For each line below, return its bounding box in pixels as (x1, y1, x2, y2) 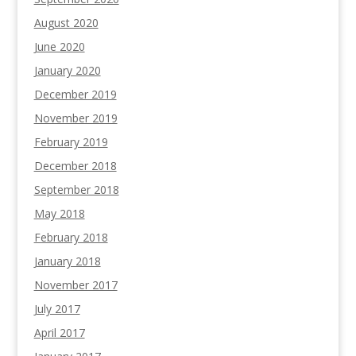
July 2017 (33, 301, 80, 316)
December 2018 (33, 158, 117, 173)
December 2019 (33, 87, 117, 102)
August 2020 (33, 15, 99, 30)
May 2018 (33, 206, 85, 221)
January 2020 (33, 63, 101, 78)
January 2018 (33, 253, 101, 269)
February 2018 (33, 230, 108, 245)
